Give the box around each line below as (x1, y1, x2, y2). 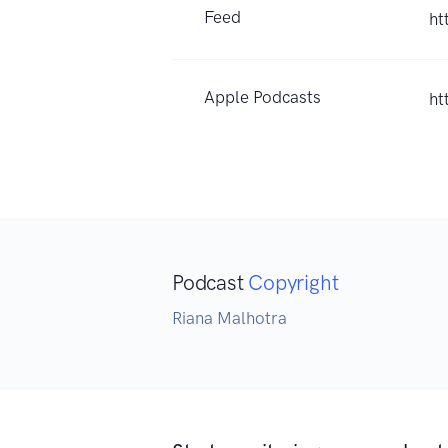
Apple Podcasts (204, 86, 321, 107)
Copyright (248, 269, 339, 295)
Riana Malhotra (172, 307, 287, 328)
